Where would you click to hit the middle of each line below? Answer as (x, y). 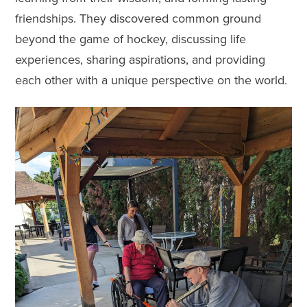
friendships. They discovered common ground (138, 19)
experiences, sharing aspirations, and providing (140, 60)
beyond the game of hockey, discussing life (131, 39)
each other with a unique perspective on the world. (151, 81)
